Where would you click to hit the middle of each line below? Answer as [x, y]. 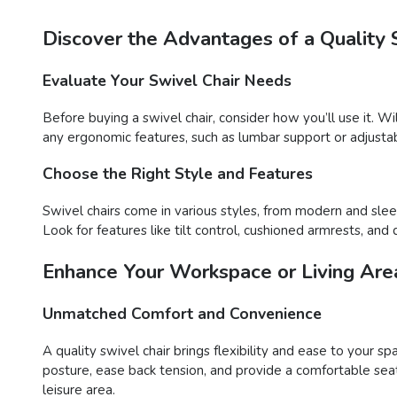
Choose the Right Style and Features [178, 174]
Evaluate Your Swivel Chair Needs [167, 81]
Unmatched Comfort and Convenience [182, 314]
